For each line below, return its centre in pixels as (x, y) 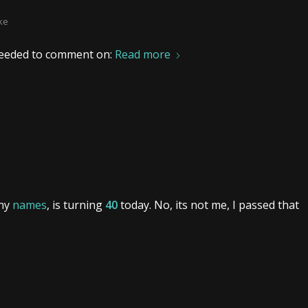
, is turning (76, 205)
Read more (143, 54)
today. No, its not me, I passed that (208, 205)
